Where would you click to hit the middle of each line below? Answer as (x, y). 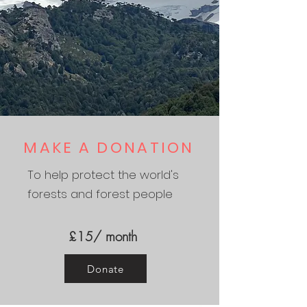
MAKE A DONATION (109, 148)
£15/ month (103, 236)
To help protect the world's (103, 175)
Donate (106, 269)
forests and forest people (100, 194)
